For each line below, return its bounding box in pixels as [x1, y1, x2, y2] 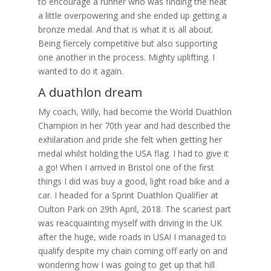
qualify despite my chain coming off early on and [38, 244, 227, 256]
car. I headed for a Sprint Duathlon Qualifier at [38, 189, 218, 201]
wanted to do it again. [38, 65, 123, 77]
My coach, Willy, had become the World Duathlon [38, 105, 232, 117]
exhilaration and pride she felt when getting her [38, 133, 222, 145]
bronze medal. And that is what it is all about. [38, 23, 214, 35]
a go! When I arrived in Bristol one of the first [38, 161, 214, 173]
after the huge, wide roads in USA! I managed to [38, 230, 226, 243]
